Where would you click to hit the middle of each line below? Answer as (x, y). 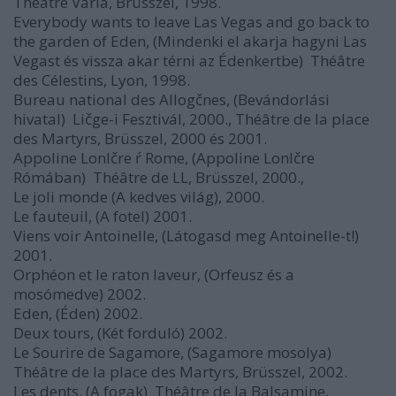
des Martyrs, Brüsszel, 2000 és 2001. (140, 138)
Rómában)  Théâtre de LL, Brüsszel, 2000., (159, 177)
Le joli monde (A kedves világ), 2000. (139, 197)
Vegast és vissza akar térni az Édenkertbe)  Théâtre (189, 61)
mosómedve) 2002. (80, 294)
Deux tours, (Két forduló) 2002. (120, 333)
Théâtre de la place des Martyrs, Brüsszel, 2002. (180, 372)
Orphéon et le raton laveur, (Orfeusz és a (154, 274)
